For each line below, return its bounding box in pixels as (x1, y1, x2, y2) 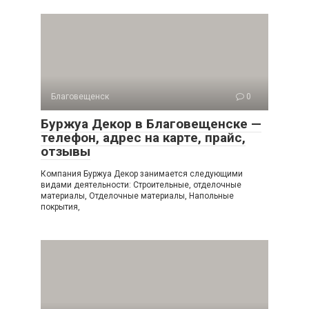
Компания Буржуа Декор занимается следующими (41, 169, 243, 179)
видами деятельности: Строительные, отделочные (41, 180, 241, 190)
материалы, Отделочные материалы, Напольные (41, 191, 234, 201)
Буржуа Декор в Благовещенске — (41, 116, 261, 132)
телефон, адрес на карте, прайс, (41, 130, 246, 146)
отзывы (41, 143, 90, 159)
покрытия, (41, 202, 80, 212)
